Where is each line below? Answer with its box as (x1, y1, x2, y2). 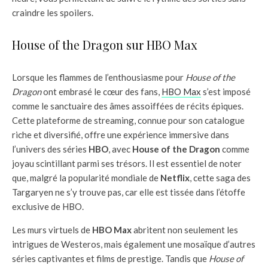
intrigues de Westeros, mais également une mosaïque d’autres (12, 239, 255, 250)
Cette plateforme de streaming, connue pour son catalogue (12, 115, 245, 126)
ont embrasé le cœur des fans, (41, 86, 162, 98)
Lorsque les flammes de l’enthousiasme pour (12, 72, 185, 83)
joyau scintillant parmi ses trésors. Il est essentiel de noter (12, 158, 242, 169)
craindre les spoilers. (12, 7, 93, 19)
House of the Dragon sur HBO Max (12, 36, 197, 53)
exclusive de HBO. (12, 201, 84, 212)
